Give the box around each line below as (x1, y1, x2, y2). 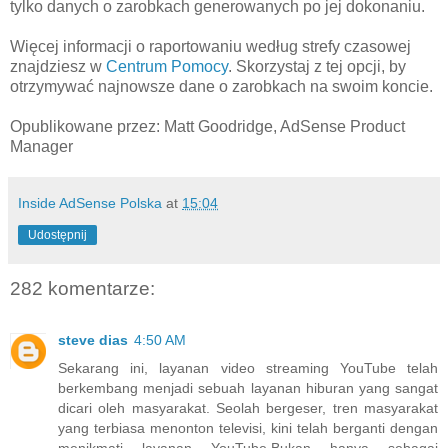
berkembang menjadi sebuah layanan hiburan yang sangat (58, 380, 438, 397)
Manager (10, 137, 73, 155)
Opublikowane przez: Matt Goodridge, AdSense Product (10, 117, 405, 135)
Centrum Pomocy (106, 57, 228, 75)
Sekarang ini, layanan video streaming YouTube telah (58, 360, 438, 377)
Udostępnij (28, 227, 87, 242)
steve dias (58, 332, 128, 349)
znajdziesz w (10, 57, 106, 75)
